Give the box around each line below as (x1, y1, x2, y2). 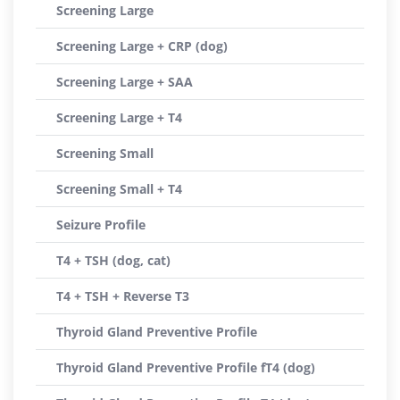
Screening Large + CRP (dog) (56, 37, 228, 54)
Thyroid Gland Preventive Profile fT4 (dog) (56, 359, 315, 376)
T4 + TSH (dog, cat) (56, 252, 171, 269)
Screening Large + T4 (56, 109, 182, 126)
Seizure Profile (56, 216, 146, 233)
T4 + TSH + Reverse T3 (56, 287, 189, 304)
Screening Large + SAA (56, 73, 193, 90)
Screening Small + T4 (56, 180, 182, 197)
